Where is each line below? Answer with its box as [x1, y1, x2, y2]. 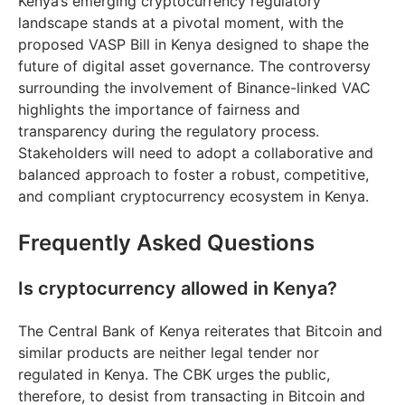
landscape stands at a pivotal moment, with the [18, 13, 344, 32]
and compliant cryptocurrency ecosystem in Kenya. [18, 186, 369, 205]
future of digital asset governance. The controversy [18, 56, 371, 75]
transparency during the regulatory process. [18, 121, 319, 140]
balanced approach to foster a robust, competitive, [18, 165, 369, 184]
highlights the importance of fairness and [18, 99, 300, 118]
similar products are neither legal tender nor [18, 343, 319, 362]
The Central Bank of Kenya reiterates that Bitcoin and [18, 321, 382, 340]
